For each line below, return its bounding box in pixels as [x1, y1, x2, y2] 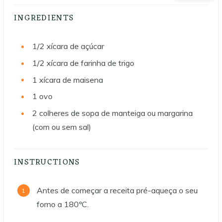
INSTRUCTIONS [14, 155, 83, 169]
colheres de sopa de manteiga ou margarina [39, 108, 193, 118]
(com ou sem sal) [32, 121, 91, 132]
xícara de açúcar [47, 41, 104, 52]
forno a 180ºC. [37, 199, 89, 209]
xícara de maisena [39, 74, 103, 85]
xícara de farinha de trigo [47, 57, 134, 68]
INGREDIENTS [14, 11, 74, 26]
